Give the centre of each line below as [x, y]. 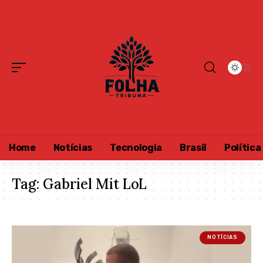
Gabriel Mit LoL [95, 184]
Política [243, 148]
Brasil [193, 148]
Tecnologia [136, 148]
